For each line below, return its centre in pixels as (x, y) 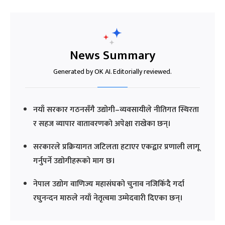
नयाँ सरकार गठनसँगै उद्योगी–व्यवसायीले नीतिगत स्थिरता (116, 109)
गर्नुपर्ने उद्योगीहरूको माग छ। (74, 161)
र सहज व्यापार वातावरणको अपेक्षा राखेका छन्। (102, 124)
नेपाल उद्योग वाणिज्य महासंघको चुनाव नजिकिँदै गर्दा (109, 184)
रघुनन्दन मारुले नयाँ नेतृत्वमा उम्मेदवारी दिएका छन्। (108, 198)
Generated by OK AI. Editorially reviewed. (113, 71)
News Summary (113, 55)
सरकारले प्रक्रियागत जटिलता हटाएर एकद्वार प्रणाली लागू (117, 147)
